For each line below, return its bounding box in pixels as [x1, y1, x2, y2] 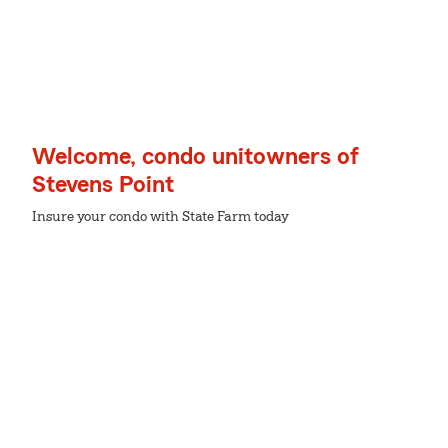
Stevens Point [32, 173, 174, 197]
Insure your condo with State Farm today [32, 210, 289, 224]
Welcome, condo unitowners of [32, 145, 359, 169]
